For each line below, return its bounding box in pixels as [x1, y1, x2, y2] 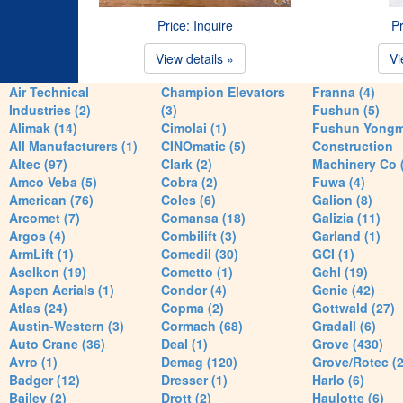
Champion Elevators [160, 83, 285, 101]
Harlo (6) [312, 371, 364, 389]
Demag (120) [160, 353, 237, 371]
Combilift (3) [160, 227, 237, 245]
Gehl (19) [312, 263, 368, 281]
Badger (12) [9, 371, 80, 389]
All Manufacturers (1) [9, 137, 138, 155]
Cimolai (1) [160, 119, 227, 137]
